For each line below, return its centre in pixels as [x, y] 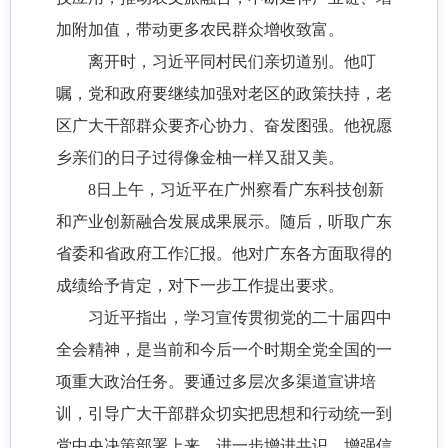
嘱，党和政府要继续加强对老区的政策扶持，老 [224, 94]
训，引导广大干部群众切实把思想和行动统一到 [224, 414]
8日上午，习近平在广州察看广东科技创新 [236, 190]
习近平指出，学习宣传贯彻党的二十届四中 [240, 318]
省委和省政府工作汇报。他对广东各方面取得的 [224, 254]
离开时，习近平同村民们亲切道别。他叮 [232, 62]
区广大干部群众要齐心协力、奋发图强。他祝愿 [224, 126]
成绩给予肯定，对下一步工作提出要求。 [200, 286]
